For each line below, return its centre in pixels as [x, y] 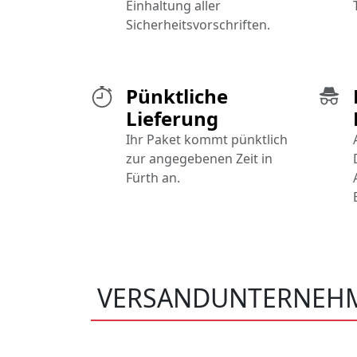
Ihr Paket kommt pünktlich [207, 140]
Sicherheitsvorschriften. [198, 25]
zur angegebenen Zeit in [199, 159]
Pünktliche [177, 96]
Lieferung [172, 119]
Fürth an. [153, 178]
